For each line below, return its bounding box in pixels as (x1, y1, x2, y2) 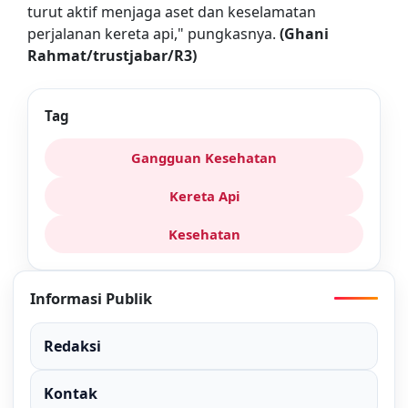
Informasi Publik (30, 288, 152, 309)
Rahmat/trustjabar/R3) (27, 45, 197, 66)
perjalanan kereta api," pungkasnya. (27, 23, 280, 44)
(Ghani (280, 23, 329, 44)
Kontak (44, 382, 97, 403)
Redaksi (44, 335, 101, 356)
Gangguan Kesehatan (131, 148, 277, 167)
